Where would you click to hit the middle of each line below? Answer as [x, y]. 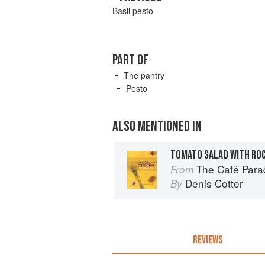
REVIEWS [207, 240]
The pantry [144, 75]
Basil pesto [133, 11]
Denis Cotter [214, 183]
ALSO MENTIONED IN [157, 127]
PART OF [130, 60]
